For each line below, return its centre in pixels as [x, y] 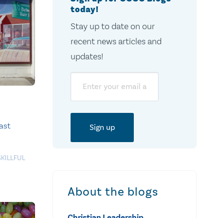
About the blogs [113, 191]
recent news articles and [116, 41]
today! [84, 9]
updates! [87, 56]
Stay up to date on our [112, 26]
